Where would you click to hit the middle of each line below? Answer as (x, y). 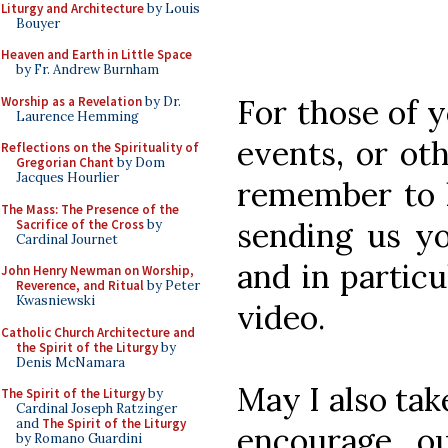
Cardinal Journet (67, 239)
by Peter (172, 285)
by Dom (139, 162)
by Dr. (161, 101)
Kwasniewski (55, 300)
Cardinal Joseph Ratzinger (96, 408)
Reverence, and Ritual (80, 285)
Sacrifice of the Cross (80, 224)
